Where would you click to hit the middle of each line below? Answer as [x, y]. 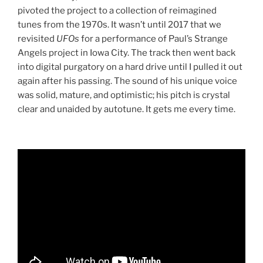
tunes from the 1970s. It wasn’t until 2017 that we [119, 24]
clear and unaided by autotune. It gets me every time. [127, 109]
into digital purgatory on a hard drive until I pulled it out [130, 67]
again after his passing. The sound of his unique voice [127, 81]
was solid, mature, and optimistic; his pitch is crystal [124, 95]
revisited [37, 38]
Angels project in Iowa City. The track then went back [127, 53]
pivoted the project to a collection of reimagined [117, 10]
